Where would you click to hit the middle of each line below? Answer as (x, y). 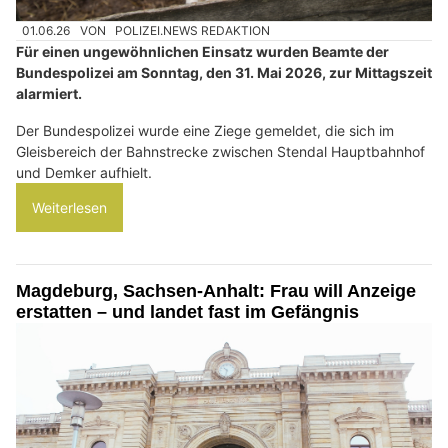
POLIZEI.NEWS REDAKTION (193, 30)
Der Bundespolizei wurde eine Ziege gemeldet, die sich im (205, 131)
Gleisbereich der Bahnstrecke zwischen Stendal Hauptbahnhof (220, 152)
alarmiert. (49, 94)
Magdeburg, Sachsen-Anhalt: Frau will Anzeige (216, 291)
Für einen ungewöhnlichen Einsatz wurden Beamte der (202, 52)
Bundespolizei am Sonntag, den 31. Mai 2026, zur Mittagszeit (224, 73)
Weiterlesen (69, 208)
